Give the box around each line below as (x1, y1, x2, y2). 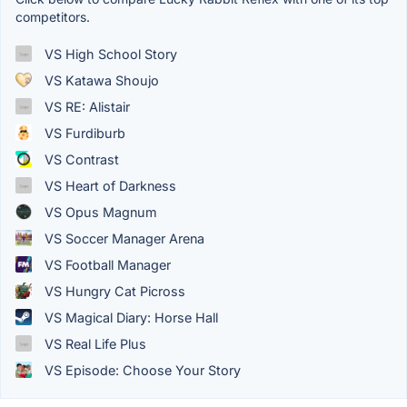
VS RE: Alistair (41, 98, 130, 114)
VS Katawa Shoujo (41, 72, 159, 88)
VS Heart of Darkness (41, 177, 176, 194)
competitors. (15, 8, 90, 25)
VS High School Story (41, 45, 177, 62)
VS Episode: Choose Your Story (41, 362, 241, 378)
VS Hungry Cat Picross (41, 283, 185, 299)
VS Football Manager (41, 256, 171, 273)
